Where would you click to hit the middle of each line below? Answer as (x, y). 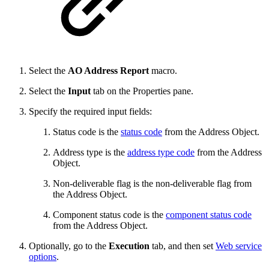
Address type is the (90, 153)
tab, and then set (184, 246)
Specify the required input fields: (90, 112)
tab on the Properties (132, 91)
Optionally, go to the (69, 246)
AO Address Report (108, 71)
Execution (130, 246)
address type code (161, 153)
